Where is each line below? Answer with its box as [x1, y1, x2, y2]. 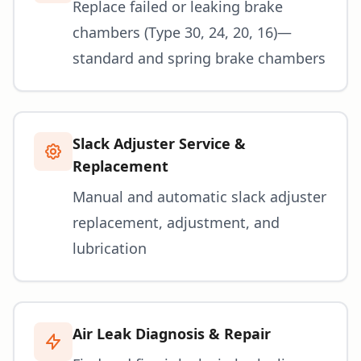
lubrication [73, 238, 147, 258]
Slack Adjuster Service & [73, 133, 246, 153]
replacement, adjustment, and [73, 212, 280, 232]
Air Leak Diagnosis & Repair [73, 323, 271, 343]
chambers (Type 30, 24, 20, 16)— [73, 22, 292, 42]
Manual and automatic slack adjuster [73, 186, 326, 206]
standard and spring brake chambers [73, 48, 326, 68]
